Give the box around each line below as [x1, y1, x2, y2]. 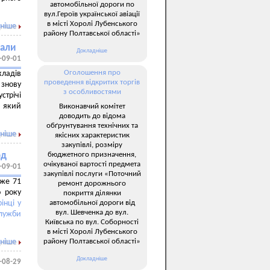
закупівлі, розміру [61, 140, 122, 149]
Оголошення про [63, 69, 121, 77]
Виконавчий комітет [58, 102, 125, 110]
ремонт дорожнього [58, 179, 126, 187]
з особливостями [63, 88, 121, 96]
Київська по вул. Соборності [45, 218, 139, 226]
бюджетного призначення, [48, 150, 136, 159]
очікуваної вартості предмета [43, 160, 140, 168]
